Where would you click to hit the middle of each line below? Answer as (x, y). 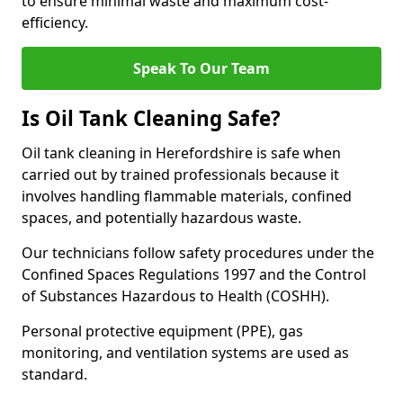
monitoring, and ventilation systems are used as (185, 353)
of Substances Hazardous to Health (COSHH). (175, 296)
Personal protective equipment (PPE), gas (162, 331)
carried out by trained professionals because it (180, 175)
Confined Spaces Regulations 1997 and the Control (194, 274)
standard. (54, 374)
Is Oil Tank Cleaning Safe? (151, 118)
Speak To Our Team (201, 68)
